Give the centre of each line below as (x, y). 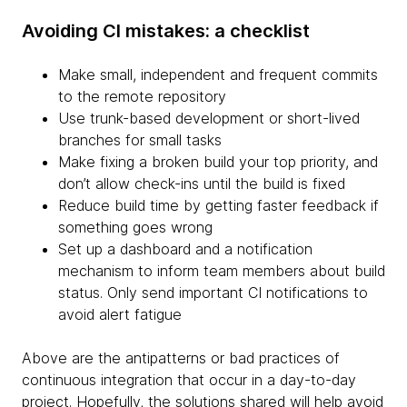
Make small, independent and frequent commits (218, 74)
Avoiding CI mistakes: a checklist (166, 30)
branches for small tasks (140, 139)
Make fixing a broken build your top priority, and (218, 161)
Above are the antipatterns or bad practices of (181, 357)
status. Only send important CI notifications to (213, 292)
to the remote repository (142, 96)
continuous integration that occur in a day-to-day (189, 379)
